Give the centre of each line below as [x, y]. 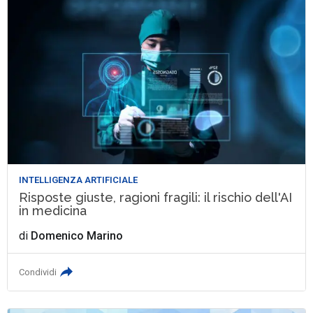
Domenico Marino [77, 236]
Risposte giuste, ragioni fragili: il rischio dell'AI [156, 198]
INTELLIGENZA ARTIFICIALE [79, 180]
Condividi [38, 272]
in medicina [53, 211]
